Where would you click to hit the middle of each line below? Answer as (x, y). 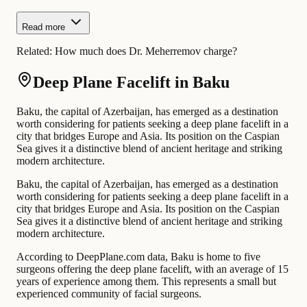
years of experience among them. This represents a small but (146, 281)
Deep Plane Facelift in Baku (131, 82)
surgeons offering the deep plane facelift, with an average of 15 (152, 269)
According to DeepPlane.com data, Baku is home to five (138, 256)
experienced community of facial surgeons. (109, 293)
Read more (44, 27)
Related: (36, 51)
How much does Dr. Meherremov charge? (146, 51)
